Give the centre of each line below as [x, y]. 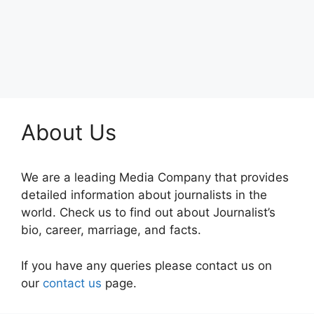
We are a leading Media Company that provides [155, 177]
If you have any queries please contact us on [146, 265]
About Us [69, 132]
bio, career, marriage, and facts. [111, 230]
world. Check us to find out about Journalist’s [148, 212]
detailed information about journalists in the [144, 195]
